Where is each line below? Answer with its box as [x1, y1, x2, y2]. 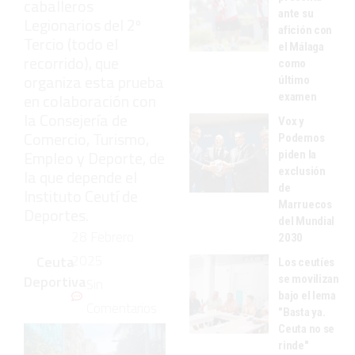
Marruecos [278, 197, 332, 212]
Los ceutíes [278, 254, 335, 269]
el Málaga [278, 39, 324, 54]
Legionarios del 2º [24, 12, 141, 37]
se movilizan [278, 271, 339, 286]
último [278, 72, 310, 87]
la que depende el [24, 164, 137, 189]
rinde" [278, 338, 309, 353]
